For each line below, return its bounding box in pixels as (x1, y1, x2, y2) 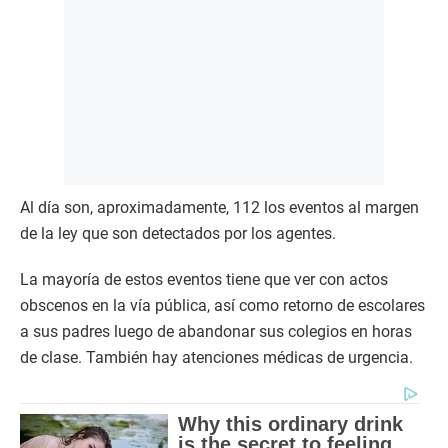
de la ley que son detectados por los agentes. (20, 224, 336, 243)
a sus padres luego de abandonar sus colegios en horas (20, 322, 412, 341)
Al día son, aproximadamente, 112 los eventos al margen (20, 198, 419, 217)
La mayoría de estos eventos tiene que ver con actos (20, 270, 388, 289)
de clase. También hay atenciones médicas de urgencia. (20, 348, 413, 367)
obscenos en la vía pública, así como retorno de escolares (20, 296, 425, 315)
